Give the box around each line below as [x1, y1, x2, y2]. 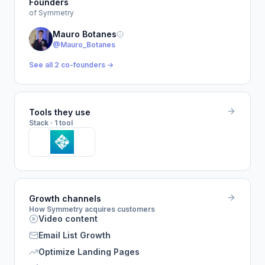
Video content [38, 214, 98, 224]
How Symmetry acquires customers [29, 205, 155, 214]
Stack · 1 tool [29, 118, 73, 127]
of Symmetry [29, 8, 74, 17]
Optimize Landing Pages [38, 247, 140, 257]
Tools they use [29, 107, 91, 117]
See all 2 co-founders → [29, 60, 114, 69]
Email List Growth [38, 230, 111, 240]
